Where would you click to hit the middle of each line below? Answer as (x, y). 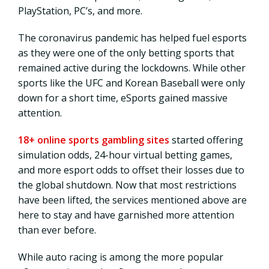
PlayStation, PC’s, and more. (81, 11)
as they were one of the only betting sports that (126, 53)
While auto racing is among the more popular (121, 257)
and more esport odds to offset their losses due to (131, 170)
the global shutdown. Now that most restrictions (127, 185)
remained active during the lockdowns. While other (132, 68)
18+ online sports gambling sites (94, 140)
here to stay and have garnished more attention (126, 215)
